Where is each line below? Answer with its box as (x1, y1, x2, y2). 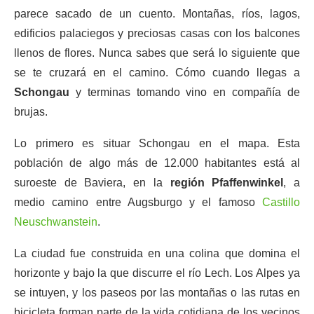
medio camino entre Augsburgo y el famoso (14, 196, 262, 208)
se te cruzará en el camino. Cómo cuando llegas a (14, 67, 300, 78)
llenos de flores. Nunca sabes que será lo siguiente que (14, 47, 300, 59)
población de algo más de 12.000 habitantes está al (14, 157, 300, 169)
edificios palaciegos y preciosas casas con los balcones (14, 27, 300, 39)
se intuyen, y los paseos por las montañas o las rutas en (14, 287, 300, 299)
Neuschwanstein (14, 216, 97, 228)
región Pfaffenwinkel (170, 177, 284, 189)
